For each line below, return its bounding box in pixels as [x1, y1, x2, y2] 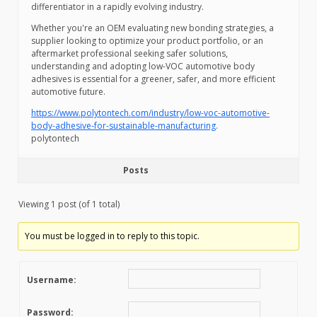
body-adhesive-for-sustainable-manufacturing [31, 120, 216, 132]
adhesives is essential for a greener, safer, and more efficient [31, 73, 275, 86]
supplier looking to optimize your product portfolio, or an [31, 35, 263, 47]
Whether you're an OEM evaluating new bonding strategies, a [31, 22, 274, 35]
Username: [27, 274, 76, 287]
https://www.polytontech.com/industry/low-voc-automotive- [31, 107, 270, 120]
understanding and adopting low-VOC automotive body [31, 60, 255, 73]
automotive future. [31, 86, 105, 98]
